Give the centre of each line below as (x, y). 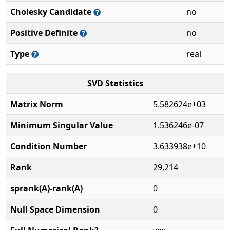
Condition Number (49, 146)
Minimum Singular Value (62, 125)
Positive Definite (45, 33)
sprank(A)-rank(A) (46, 188)
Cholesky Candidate (52, 12)
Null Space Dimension (55, 209)
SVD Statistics (115, 83)
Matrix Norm (37, 104)
